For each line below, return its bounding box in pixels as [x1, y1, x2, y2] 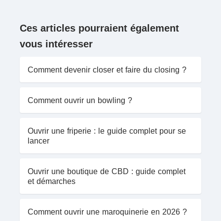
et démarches [28, 176, 75, 186]
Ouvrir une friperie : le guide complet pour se [28, 126, 186, 136]
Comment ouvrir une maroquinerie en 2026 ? [28, 207, 187, 217]
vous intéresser [20, 38, 93, 50]
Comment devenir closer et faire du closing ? [28, 65, 186, 75]
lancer [28, 136, 49, 146]
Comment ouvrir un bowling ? [28, 95, 132, 106]
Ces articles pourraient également [20, 22, 179, 35]
